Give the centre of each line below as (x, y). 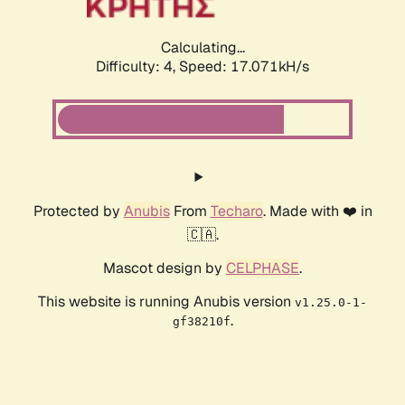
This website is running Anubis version (166, 302)
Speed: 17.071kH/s (244, 67)
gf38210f (201, 322)
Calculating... (202, 48)
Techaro (236, 212)
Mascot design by (165, 268)
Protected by (78, 212)
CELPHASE (263, 268)
